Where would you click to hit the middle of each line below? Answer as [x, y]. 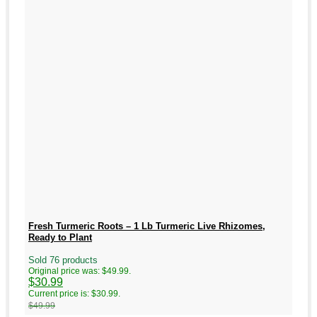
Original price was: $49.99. [80, 271]
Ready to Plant [60, 237]
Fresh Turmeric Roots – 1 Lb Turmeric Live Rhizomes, [147, 226]
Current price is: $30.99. [74, 294]
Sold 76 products [63, 260]
